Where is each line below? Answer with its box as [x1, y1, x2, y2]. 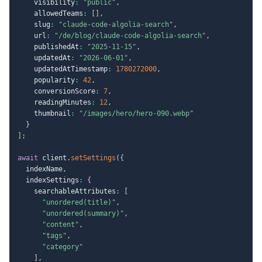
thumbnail [18, 109, 71, 118]
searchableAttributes [18, 187, 116, 195]
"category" [42, 242, 83, 251]
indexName [18, 164, 63, 173]
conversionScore [18, 87, 95, 95]
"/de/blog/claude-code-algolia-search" [54, 31, 206, 40]
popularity [18, 75, 75, 84]
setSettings [71, 153, 116, 162]
